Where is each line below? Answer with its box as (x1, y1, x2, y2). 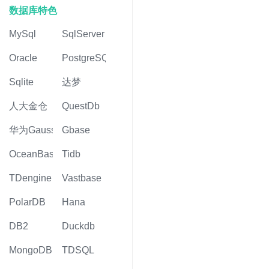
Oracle (9, 53, 37, 63)
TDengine (9, 173, 52, 183)
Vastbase (62, 173, 101, 183)
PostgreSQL (62, 53, 114, 63)
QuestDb (62, 101, 100, 111)
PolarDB (9, 197, 46, 207)
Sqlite (9, 77, 34, 87)
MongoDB (9, 245, 52, 255)
